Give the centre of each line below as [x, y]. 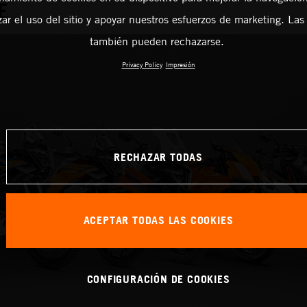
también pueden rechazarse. [157, 41]
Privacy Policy [142, 64]
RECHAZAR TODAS [158, 157]
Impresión [180, 64]
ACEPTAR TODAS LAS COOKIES [158, 220]
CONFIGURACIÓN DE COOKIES [158, 279]
